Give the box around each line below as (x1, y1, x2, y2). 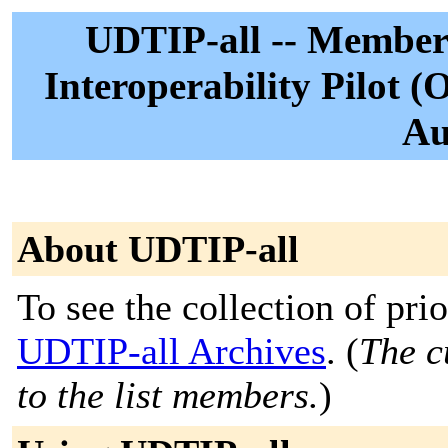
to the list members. (17, 374, 319, 416)
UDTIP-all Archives (17, 330, 326, 372)
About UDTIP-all (17, 228, 299, 270)
